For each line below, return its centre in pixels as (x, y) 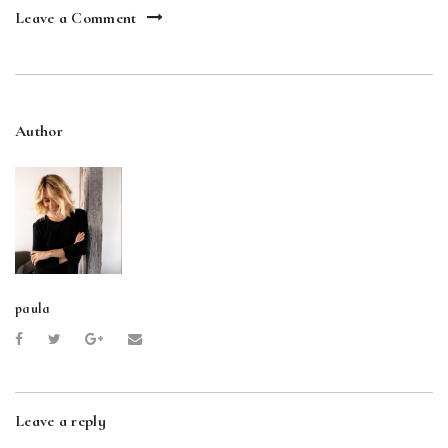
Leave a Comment (76, 17)
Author (39, 130)
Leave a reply (60, 420)
